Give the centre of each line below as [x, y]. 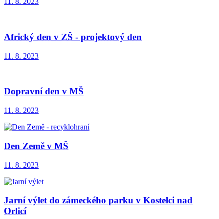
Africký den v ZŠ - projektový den [73, 37]
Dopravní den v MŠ [44, 91]
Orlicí [15, 211]
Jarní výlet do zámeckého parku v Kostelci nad [98, 200]
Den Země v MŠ [36, 146]
